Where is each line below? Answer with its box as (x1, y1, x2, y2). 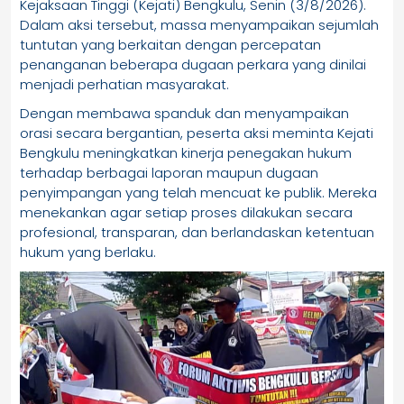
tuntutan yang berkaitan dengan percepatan (20, 35, 321, 55)
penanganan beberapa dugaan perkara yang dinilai (20, 55, 366, 75)
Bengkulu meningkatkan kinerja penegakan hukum (20, 143, 352, 163)
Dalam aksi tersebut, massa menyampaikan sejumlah (20, 15, 379, 35)
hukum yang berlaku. (20, 243, 156, 262)
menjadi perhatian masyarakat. (20, 75, 229, 95)
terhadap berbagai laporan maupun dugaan (20, 163, 318, 183)
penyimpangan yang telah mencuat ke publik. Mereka (20, 183, 377, 203)
